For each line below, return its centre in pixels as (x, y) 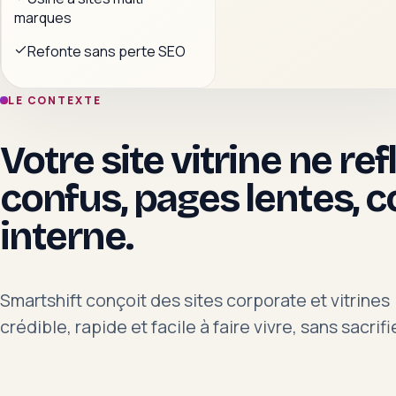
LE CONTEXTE (54, 101)
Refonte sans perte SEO (107, 52)
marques (43, 18)
